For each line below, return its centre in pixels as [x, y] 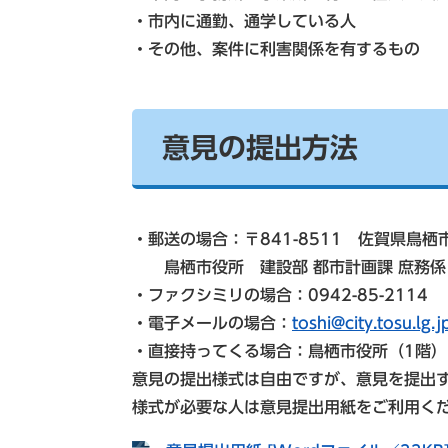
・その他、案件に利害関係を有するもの [276, 49]
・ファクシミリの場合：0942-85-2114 [280, 295]
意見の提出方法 [260, 147]
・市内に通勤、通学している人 [244, 21]
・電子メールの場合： [212, 323]
